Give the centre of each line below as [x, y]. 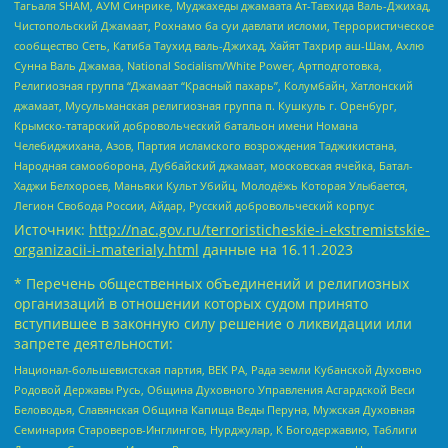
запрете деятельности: [93, 344]
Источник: [51, 230]
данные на [240, 250]
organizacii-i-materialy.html [106, 250]
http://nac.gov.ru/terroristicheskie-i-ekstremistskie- [259, 230]
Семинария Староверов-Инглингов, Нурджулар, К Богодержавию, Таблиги [215, 430]
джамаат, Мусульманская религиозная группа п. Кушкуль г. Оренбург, [205, 106]
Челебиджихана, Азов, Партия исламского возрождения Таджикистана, [205, 146]
